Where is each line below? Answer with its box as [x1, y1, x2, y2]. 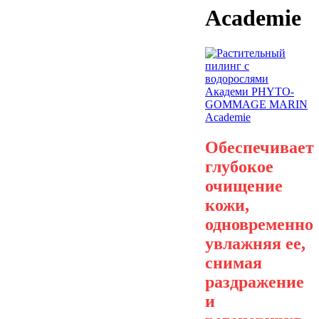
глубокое [205, 157, 273, 176]
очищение [205, 176, 283, 195]
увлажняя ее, [205, 234, 305, 253]
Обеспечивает [205, 137, 314, 157]
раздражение [205, 272, 304, 291]
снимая [205, 253, 262, 272]
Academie [205, 5, 301, 31]
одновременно [205, 214, 313, 234]
